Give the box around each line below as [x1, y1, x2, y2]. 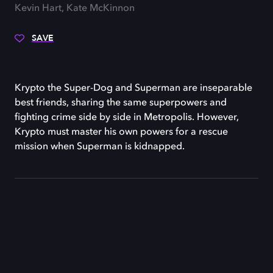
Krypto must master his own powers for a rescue [15, 127, 228, 137]
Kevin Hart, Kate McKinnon [15, 3, 135, 13]
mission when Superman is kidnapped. [15, 141, 185, 152]
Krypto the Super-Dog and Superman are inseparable [15, 83, 252, 93]
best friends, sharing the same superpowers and [15, 97, 227, 108]
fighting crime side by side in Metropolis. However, [15, 112, 239, 122]
